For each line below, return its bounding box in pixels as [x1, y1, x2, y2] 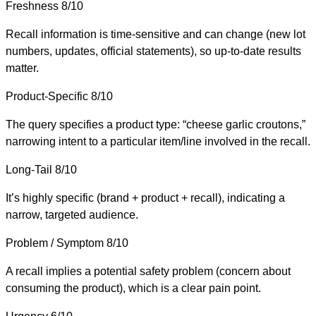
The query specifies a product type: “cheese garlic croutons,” [6, 118, 305, 130]
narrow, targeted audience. [6, 208, 138, 221]
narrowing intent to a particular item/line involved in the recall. [6, 135, 310, 147]
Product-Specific [6, 90, 88, 102]
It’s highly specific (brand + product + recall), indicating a [6, 191, 285, 204]
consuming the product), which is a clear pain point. [6, 281, 261, 294]
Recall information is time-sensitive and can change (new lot [6, 28, 305, 40]
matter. [6, 61, 39, 74]
